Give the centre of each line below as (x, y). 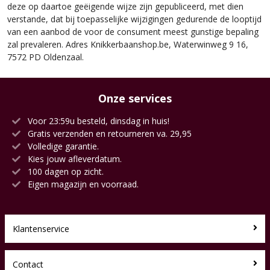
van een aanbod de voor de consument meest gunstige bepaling (133, 31)
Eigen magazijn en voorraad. (82, 184)
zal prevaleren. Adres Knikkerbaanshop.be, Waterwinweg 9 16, (128, 44)
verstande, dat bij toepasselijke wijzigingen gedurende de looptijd (134, 18)
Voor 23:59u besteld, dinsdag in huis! (97, 120)
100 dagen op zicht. (64, 171)
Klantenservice (41, 228)
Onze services (135, 98)
